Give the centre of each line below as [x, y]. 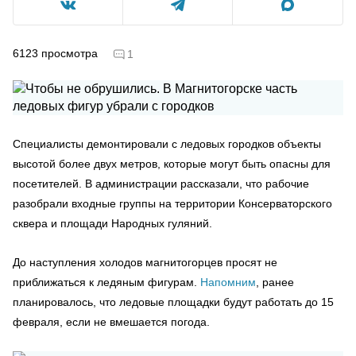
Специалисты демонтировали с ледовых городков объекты [167, 143]
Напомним [228, 282]
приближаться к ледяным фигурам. [106, 282]
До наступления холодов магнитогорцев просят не [145, 262]
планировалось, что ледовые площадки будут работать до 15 [173, 302]
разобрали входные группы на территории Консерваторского [172, 203]
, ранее [275, 282]
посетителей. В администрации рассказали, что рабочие [161, 183]
